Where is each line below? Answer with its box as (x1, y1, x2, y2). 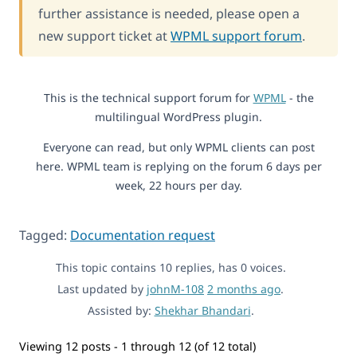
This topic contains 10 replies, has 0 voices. (55, 259, 286, 275)
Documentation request (70, 226, 215, 244)
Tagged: (19, 226, 70, 244)
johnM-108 (147, 280, 204, 296)
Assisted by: (87, 302, 155, 318)
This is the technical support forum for (43, 89, 253, 105)
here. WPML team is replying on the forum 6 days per (35, 158, 322, 174)
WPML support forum (171, 26, 302, 45)
